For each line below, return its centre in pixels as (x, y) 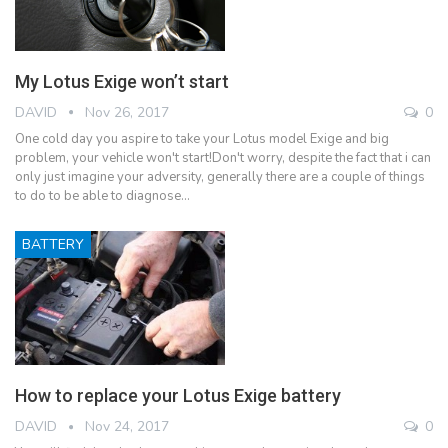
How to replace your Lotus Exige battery (178, 395)
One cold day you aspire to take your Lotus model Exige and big (202, 138)
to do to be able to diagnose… (102, 195)
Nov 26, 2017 (127, 112)
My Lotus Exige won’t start (122, 81)
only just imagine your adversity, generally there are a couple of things (220, 176)
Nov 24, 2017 (127, 426)
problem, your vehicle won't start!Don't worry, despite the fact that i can (223, 157)
